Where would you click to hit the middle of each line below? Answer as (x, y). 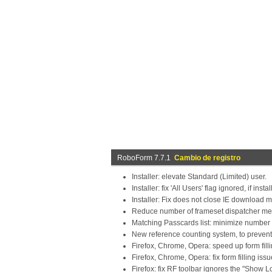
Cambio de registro (207, 158)
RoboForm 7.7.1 (146, 158)
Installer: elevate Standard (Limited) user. (199, 177)
